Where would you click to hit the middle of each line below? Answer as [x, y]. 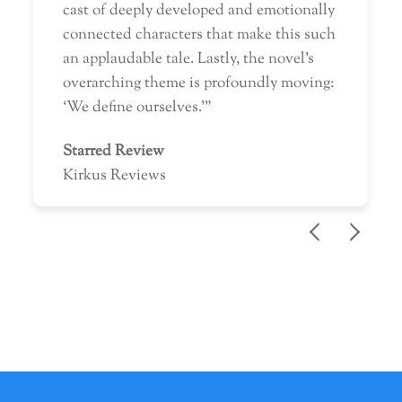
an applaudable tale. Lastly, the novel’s [188, 60]
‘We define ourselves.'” [139, 108]
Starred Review [113, 152]
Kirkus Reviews [114, 176]
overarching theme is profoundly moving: [198, 84]
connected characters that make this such [199, 35]
